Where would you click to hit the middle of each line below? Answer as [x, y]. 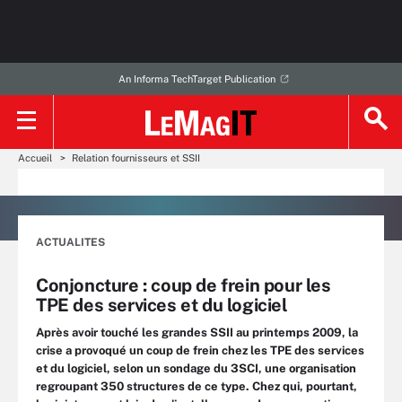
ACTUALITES [70, 242]
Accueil [35, 158]
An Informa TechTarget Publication [197, 79]
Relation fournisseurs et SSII [136, 158]
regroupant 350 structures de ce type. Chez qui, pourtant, [197, 386]
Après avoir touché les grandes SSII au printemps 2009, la [197, 332]
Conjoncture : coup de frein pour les [184, 285]
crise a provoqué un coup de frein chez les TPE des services [200, 350]
